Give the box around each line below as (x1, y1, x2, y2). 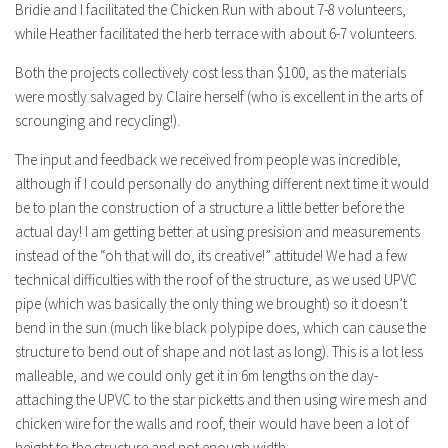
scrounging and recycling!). (15, 110, 180, 130)
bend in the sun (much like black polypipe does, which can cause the (15, 317, 426, 337)
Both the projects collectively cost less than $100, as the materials (15, 62, 406, 82)
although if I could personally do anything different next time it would (15, 173, 429, 193)
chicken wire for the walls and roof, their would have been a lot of (15, 413, 409, 433)
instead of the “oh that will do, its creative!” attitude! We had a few (15, 245, 407, 265)
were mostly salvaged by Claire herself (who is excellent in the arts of (15, 86, 423, 106)
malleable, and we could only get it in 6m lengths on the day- (15, 365, 378, 385)
